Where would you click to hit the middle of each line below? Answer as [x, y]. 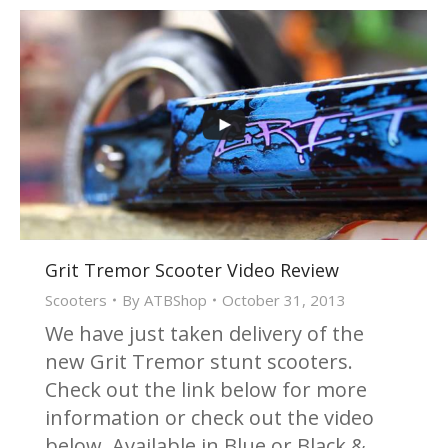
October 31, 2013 [284, 299]
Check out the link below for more [206, 389]
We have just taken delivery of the [204, 333]
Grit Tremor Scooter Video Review [192, 269]
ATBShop [175, 299]
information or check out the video [209, 417]
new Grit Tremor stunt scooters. [199, 361]
